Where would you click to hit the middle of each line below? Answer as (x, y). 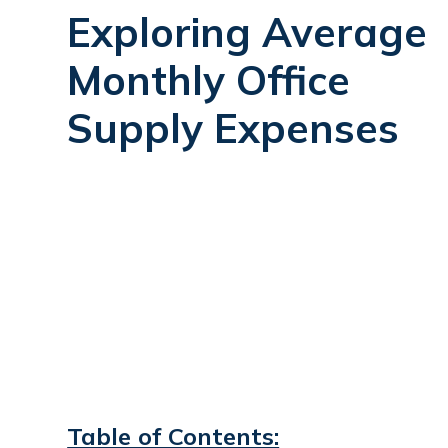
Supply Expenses (233, 127)
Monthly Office (209, 79)
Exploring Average (247, 31)
